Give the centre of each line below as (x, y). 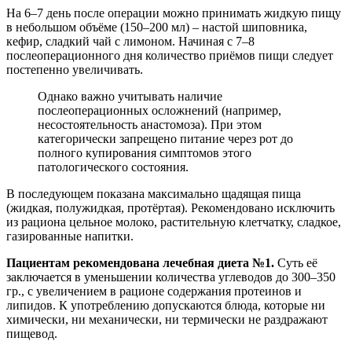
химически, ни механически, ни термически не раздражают (167, 319)
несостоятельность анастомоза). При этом (150, 124)
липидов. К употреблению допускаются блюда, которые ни (166, 305)
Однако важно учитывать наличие (130, 96)
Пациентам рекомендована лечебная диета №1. (140, 262)
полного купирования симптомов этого (145, 152)
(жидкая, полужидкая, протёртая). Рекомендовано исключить (170, 207)
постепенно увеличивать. (75, 69)
